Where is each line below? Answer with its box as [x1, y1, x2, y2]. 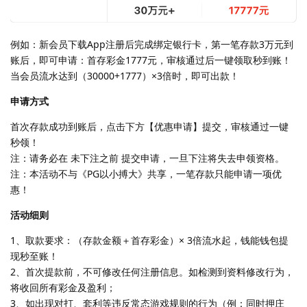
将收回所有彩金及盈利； [10, 280, 116, 294]
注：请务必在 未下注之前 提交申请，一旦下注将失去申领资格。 [10, 151, 284, 164]
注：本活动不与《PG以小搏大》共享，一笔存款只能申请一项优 [10, 167, 282, 180]
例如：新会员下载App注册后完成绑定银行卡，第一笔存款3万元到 [10, 37, 293, 51]
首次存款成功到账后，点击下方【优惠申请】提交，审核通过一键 [10, 119, 288, 133]
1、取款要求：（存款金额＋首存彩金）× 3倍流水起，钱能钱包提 [10, 233, 288, 247]
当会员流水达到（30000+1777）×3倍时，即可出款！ [10, 69, 239, 82]
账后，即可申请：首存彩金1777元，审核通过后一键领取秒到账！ [10, 53, 291, 66]
